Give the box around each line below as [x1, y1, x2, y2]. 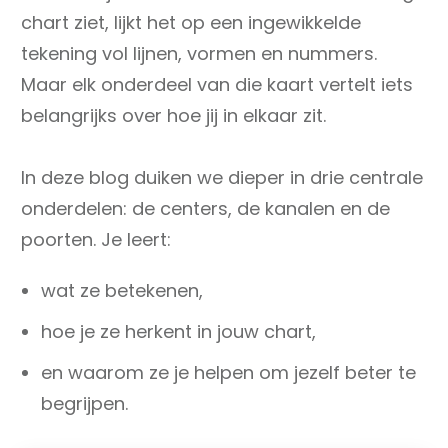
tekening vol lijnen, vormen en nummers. [21, 41, 377, 67]
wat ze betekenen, [41, 278, 203, 304]
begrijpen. [41, 391, 128, 417]
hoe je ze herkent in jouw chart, [41, 319, 316, 345]
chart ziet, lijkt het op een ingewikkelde [21, 10, 361, 36]
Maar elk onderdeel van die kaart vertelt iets [21, 72, 413, 98]
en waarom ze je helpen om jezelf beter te [41, 360, 416, 386]
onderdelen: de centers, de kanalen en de [21, 196, 390, 222]
